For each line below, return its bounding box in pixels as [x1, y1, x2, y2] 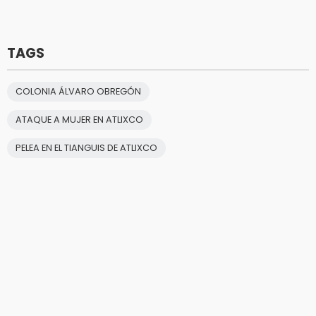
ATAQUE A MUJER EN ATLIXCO [16, 114, 143, 126]
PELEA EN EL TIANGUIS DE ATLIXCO [16, 142, 157, 154]
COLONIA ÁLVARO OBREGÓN [16, 85, 141, 98]
